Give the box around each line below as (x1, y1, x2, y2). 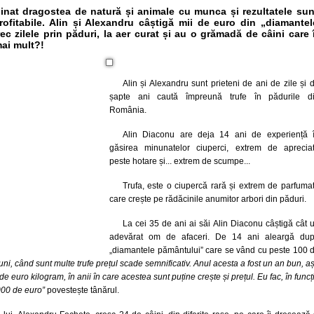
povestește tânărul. (45, 285, 119, 295)
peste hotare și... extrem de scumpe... (109, 156, 252, 166)
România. (109, 105, 146, 115)
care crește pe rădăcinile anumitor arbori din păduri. (109, 194, 306, 204)
